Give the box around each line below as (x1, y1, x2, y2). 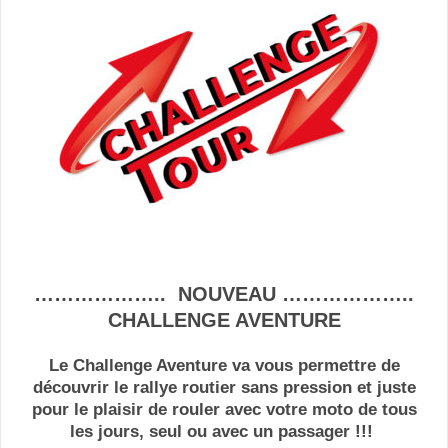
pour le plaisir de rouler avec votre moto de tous (31, 399, 417, 419)
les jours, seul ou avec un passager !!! (70, 421, 378, 441)
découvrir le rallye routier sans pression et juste (32, 377, 416, 397)
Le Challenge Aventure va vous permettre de (48, 355, 400, 375)
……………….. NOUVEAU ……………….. (34, 282, 414, 305)
